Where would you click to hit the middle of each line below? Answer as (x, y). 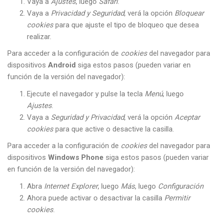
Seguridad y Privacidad (88, 117)
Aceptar (187, 117)
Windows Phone (76, 157)
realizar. (39, 36)
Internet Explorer (71, 186)
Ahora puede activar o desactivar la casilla (96, 198)
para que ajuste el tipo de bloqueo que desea (126, 25)
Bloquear (189, 13)
